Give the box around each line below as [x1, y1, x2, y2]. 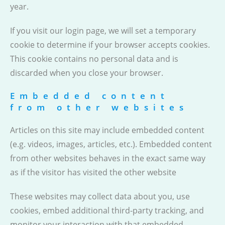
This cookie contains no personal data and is [10, 53, 178, 64]
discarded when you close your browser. [10, 67, 163, 78]
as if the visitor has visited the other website [10, 167, 176, 178]
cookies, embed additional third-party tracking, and [10, 205, 204, 216]
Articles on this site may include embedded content [10, 125, 204, 136]
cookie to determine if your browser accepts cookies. [10, 39, 210, 50]
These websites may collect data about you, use [10, 191, 190, 202]
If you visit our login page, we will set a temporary [10, 25, 196, 36]
